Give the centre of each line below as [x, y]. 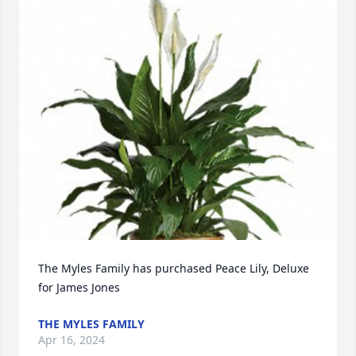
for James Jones [79, 288]
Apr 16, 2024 [72, 340]
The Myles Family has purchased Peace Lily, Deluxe [174, 269]
